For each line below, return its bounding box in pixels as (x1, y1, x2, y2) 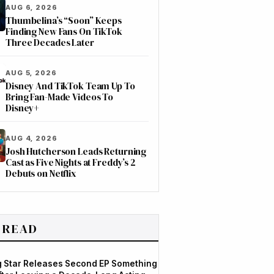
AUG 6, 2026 (6, 3, 57, 12)
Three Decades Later (6, 36, 94, 49)
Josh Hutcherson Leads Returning (6, 145, 147, 158)
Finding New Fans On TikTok (6, 25, 122, 38)
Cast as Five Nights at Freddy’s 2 (6, 156, 136, 169)
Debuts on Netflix (6, 167, 77, 180)
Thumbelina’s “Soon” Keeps (6, 14, 122, 27)
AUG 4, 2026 (6, 134, 57, 143)
